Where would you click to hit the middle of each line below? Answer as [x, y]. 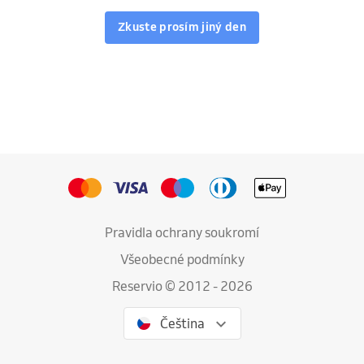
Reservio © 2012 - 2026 [182, 286]
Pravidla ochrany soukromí [182, 232]
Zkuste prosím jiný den [182, 27]
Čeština [182, 323]
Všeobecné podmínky [182, 259]
